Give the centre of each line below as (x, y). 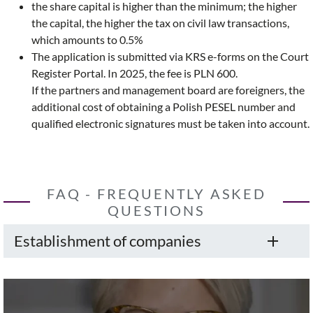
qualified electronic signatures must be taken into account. (170, 124)
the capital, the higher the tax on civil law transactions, (160, 23)
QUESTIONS (156, 211)
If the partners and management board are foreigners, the (168, 90)
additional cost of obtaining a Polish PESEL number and (163, 107)
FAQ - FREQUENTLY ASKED (156, 194)
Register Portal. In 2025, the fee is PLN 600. (134, 73)
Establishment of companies (108, 241)
